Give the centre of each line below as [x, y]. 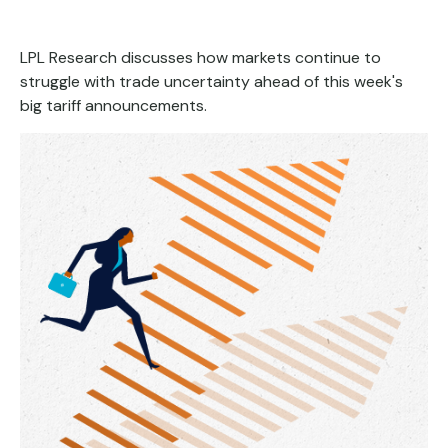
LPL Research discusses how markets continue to [200, 57]
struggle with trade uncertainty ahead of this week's [211, 81]
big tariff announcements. [113, 105]
